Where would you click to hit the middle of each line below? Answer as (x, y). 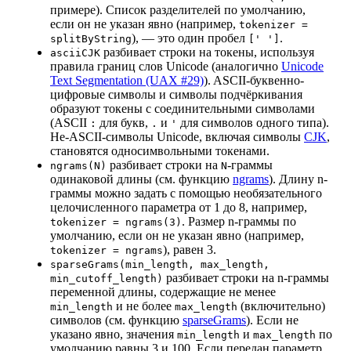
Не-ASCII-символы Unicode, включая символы (177, 137)
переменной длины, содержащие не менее (163, 292)
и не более (144, 306)
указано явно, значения (114, 335)
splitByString (91, 39)
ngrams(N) (78, 166)
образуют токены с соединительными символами (183, 109)
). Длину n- (298, 179)
